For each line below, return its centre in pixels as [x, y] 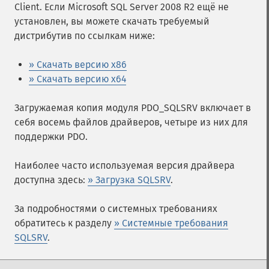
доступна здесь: [51, 180]
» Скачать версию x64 [77, 79]
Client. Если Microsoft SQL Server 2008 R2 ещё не [122, 7]
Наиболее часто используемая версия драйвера [125, 165]
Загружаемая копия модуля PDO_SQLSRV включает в [133, 108]
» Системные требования [171, 223]
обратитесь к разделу [64, 223]
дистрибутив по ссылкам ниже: [85, 36]
